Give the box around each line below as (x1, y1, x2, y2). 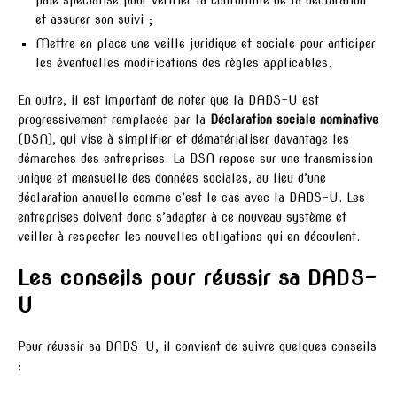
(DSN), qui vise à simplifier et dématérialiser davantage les (18, 132, 349, 147)
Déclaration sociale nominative (210, 113, 378, 128)
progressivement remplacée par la (18, 113, 210, 128)
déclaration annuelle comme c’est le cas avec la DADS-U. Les (18, 191, 365, 206)
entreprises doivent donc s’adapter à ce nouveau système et (18, 210, 346, 225)
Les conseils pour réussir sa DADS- (18, 265, 377, 292)
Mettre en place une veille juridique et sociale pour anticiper (35, 36, 376, 51)
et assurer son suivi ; (35, 12, 152, 27)
